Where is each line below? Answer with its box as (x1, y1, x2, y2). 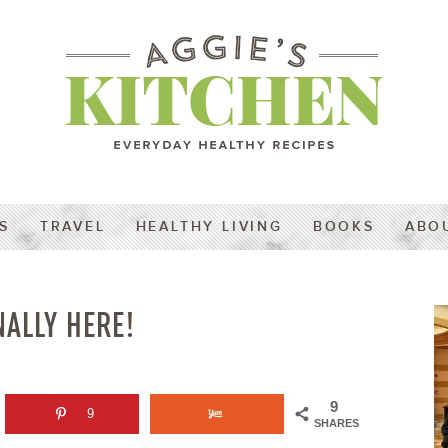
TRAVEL (39, 218, 106, 235)
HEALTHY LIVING (135, 218, 283, 235)
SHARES (314, 417, 359, 429)
